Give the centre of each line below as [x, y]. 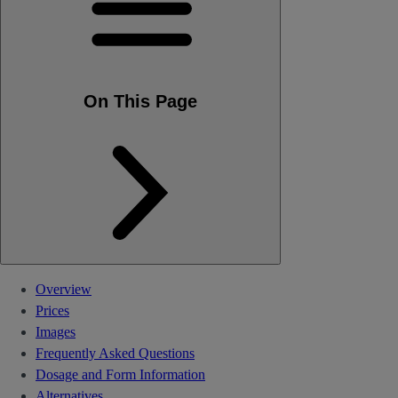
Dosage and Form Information [120, 375]
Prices [52, 311]
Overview [64, 290]
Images [56, 332]
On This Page [140, 101]
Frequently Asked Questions [115, 354]
